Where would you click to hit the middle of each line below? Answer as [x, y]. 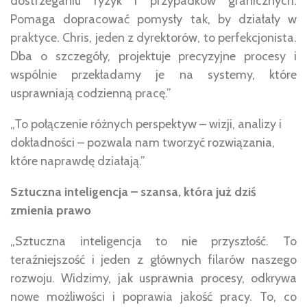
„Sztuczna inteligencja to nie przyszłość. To [153, 241]
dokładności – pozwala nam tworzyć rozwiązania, [143, 142]
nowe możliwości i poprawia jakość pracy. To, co [153, 296]
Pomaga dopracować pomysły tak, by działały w [153, 19]
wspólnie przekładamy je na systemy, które [153, 74]
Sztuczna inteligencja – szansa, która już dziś [133, 192]
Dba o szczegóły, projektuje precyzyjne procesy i [153, 56]
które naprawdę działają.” [78, 161]
